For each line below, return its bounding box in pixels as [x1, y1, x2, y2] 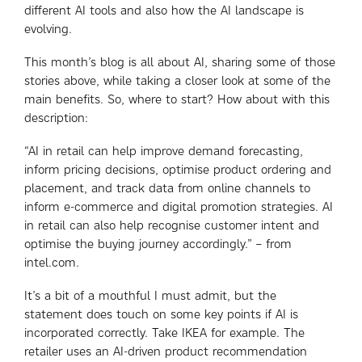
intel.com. [24, 255, 79, 270]
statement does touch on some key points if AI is [24, 306, 298, 322]
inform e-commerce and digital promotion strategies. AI [24, 199, 333, 214]
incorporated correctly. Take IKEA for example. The [24, 325, 305, 340]
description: [24, 110, 88, 125]
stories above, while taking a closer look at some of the [24, 73, 330, 88]
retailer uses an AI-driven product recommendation [24, 343, 307, 359]
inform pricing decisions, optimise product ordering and [24, 162, 331, 177]
